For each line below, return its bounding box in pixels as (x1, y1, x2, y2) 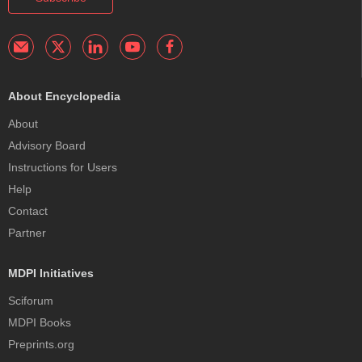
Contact (8, 204, 48, 218)
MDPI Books (8, 316, 71, 330)
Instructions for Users (8, 161, 117, 175)
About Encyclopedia (8, 90, 120, 103)
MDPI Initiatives (8, 267, 94, 280)
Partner (8, 226, 46, 240)
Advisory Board (8, 139, 86, 153)
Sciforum (8, 294, 53, 308)
